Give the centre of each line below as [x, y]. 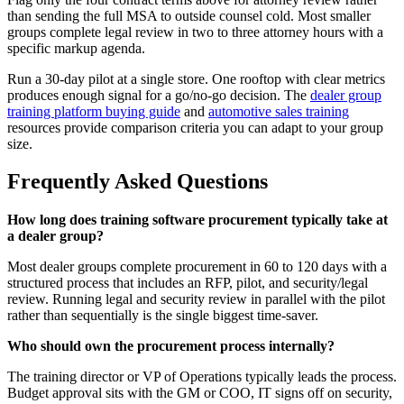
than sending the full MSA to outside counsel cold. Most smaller [189, 15]
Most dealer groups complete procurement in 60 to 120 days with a [197, 267]
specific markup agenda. [76, 48]
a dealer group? [55, 236]
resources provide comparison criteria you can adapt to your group [195, 127]
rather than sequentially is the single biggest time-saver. [163, 316]
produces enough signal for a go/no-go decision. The [159, 95]
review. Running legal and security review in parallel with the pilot [196, 299]
